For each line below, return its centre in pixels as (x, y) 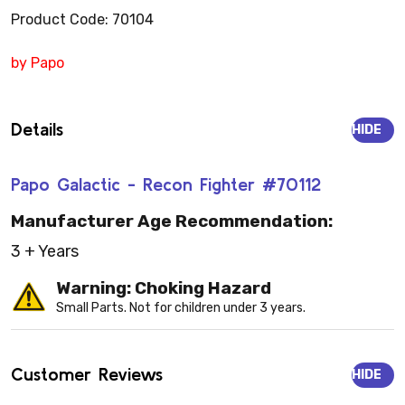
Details (37, 128)
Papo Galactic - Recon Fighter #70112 (166, 184)
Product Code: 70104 (82, 19)
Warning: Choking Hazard (164, 288)
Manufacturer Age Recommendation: (172, 221)
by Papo (38, 62)
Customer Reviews (87, 374)
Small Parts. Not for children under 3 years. (181, 308)
